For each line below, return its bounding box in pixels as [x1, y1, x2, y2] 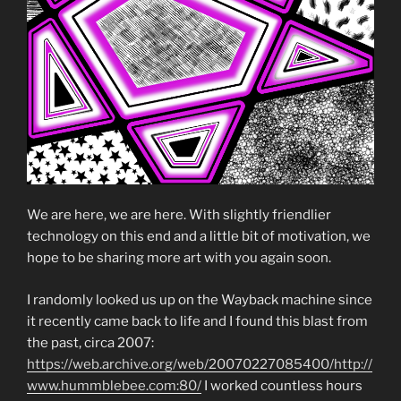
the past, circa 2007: [27, 334, 154, 351]
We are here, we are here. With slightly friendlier [27, 207, 331, 224]
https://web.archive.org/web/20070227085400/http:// [27, 355, 372, 372]
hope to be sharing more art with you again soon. [27, 250, 331, 267]
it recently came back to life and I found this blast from [27, 312, 368, 329]
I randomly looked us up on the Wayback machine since [27, 291, 372, 308]
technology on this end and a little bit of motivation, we [27, 228, 371, 245]
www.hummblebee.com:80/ [27, 377, 201, 394]
